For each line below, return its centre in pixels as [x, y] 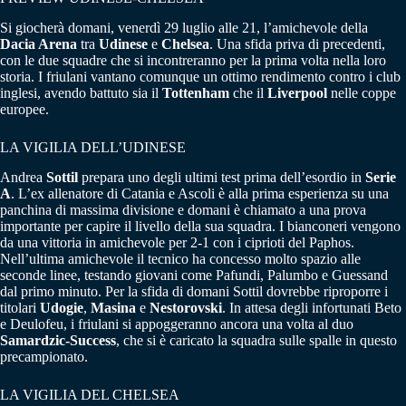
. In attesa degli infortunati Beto [312, 307]
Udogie [62, 307]
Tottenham [196, 93]
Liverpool [297, 93]
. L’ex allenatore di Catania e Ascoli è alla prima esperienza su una [200, 193]
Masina [113, 307]
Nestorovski [186, 307]
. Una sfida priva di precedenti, [297, 44]
